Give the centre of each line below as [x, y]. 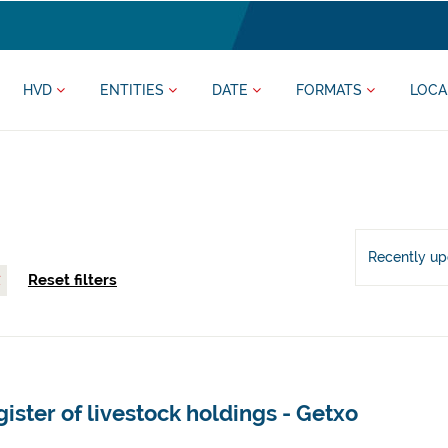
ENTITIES [134, 90]
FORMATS [331, 90]
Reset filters [72, 280]
